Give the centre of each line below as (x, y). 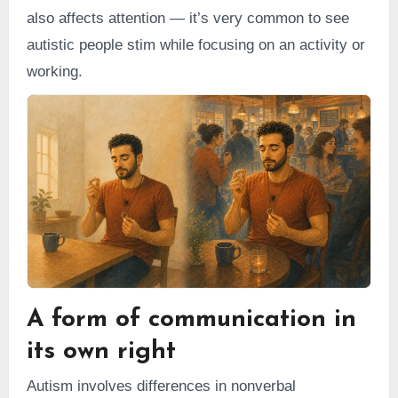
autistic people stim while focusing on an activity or (195, 44)
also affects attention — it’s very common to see (187, 18)
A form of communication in (191, 319)
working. (54, 71)
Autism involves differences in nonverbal (161, 386)
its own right (101, 351)
